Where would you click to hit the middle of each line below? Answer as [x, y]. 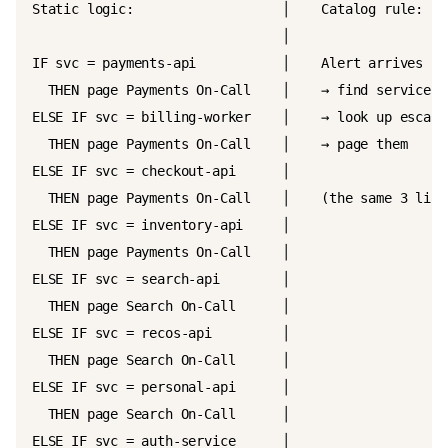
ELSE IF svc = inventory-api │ [161, 225]
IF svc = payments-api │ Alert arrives [227, 63]
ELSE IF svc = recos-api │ [161, 333]
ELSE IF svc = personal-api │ [161, 387]
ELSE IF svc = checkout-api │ [161, 171]
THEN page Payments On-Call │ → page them [220, 144]
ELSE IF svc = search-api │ [161, 279]
